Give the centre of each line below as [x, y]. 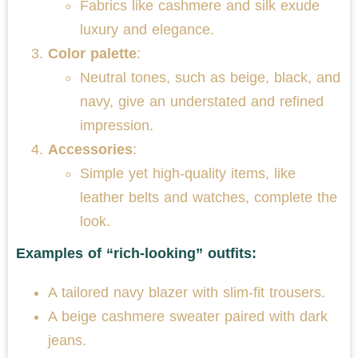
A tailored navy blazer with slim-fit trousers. [187, 292]
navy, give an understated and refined [202, 101]
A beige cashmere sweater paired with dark [188, 316]
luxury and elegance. [147, 29]
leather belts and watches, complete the [209, 197]
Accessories [90, 149]
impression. [117, 125]
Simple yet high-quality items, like [188, 173]
